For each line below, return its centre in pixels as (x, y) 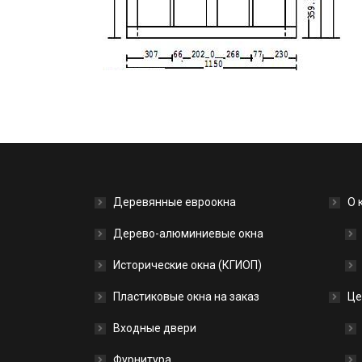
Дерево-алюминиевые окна (188, 234)
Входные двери (155, 328)
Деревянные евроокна (175, 202)
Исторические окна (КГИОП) (187, 265)
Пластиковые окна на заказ (186, 297)
